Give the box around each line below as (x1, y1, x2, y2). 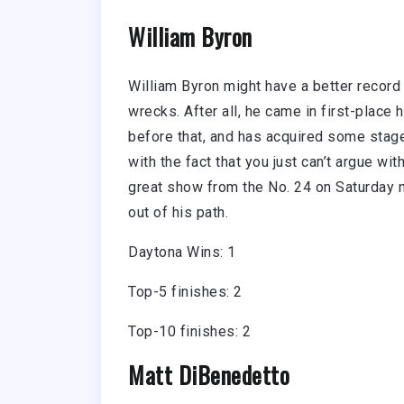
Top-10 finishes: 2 (128, 323, 251, 341)
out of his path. (128, 204, 236, 222)
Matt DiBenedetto (128, 357, 289, 392)
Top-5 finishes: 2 (128, 283, 243, 301)
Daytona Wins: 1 (128, 243, 236, 262)
